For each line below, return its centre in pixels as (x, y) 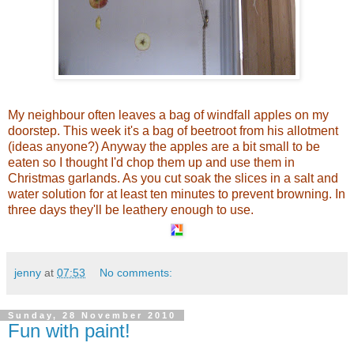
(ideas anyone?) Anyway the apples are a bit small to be (164, 147)
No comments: (136, 273)
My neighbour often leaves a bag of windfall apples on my (168, 115)
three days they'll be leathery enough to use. (131, 210)
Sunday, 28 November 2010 (92, 316)
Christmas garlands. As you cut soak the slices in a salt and (173, 179)
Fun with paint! (69, 331)
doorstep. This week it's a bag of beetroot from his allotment (173, 131)
